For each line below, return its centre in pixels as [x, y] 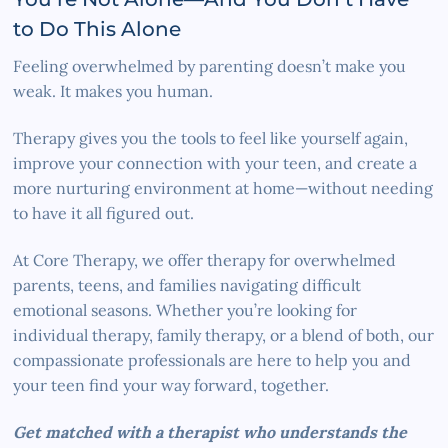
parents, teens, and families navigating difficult [187, 284]
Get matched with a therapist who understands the [210, 431]
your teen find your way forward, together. [171, 384]
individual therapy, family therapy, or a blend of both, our [224, 334]
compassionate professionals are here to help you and [212, 359]
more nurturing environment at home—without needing [223, 187]
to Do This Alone [97, 28]
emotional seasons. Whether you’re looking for [185, 309]
